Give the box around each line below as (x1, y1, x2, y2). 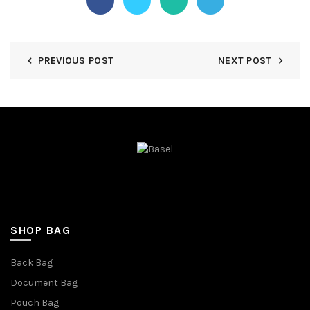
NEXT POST (217, 55, 272, 66)
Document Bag (10, 276, 77, 289)
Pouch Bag (10, 296, 59, 309)
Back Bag (10, 256, 53, 268)
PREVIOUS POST (38, 55, 114, 66)
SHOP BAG (10, 223, 71, 237)
